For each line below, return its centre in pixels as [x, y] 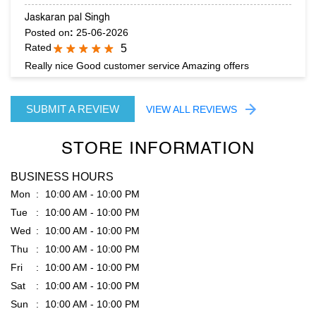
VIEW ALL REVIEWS [192, 19]
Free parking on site [67, 262]
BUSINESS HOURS [62, 86]
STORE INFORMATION [158, 59]
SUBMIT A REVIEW [73, 18]
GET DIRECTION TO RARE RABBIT [104, 291]
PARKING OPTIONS [63, 243]
